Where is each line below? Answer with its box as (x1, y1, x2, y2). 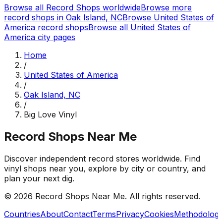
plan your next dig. (4, 173, 74, 183)
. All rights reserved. (125, 191, 200, 201)
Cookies (144, 209, 174, 219)
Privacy (116, 209, 144, 219)
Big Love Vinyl (24, 110, 77, 120)
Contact (63, 209, 92, 219)
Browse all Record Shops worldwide (4, 2, 141, 13)
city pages (35, 32, 75, 43)
